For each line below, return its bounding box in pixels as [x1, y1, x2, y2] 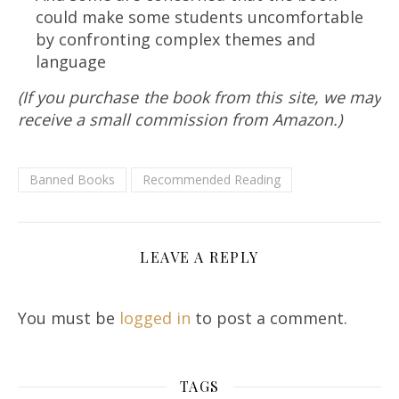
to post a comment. [191, 307, 347, 330]
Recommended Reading [142, 171, 281, 189]
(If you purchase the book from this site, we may [18, 86, 381, 109]
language [36, 51, 106, 73]
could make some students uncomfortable [36, 6, 363, 28]
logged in [119, 307, 191, 330]
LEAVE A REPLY [140, 248, 259, 267]
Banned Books [29, 171, 115, 189]
